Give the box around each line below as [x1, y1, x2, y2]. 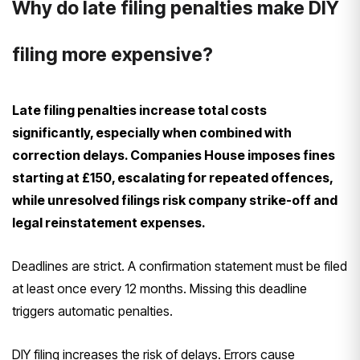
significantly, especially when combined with [12, 124, 292, 141]
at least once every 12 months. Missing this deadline [12, 280, 307, 297]
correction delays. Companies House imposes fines [12, 146, 335, 163]
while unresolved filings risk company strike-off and [12, 191, 337, 208]
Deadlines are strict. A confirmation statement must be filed [12, 257, 347, 274]
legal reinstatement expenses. [12, 214, 206, 231]
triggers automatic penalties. [12, 302, 173, 319]
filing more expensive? [12, 43, 213, 66]
